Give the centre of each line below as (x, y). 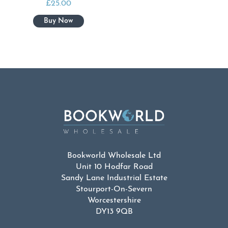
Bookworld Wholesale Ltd (114, 156)
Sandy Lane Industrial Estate (114, 178)
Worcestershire (114, 201)
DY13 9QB (114, 212)
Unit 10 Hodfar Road (114, 167)
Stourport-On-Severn (114, 190)
